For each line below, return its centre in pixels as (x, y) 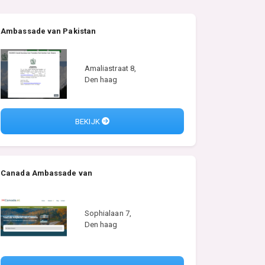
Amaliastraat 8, (110, 68)
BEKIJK (88, 121)
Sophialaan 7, (108, 214)
